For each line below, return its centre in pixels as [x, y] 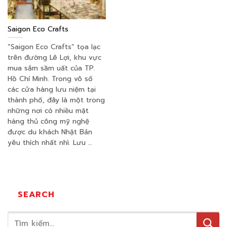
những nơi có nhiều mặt [48, 110]
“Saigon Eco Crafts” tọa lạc [54, 47]
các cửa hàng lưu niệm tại [52, 89]
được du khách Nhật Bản [50, 132]
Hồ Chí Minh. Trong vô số [50, 79]
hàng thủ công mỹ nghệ [48, 121]
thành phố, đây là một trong [56, 100]
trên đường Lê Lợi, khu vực [54, 57]
